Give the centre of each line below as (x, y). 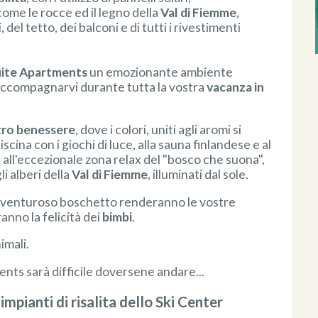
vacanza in (236, 87)
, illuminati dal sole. (198, 175)
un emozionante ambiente (160, 72)
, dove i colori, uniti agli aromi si (159, 130)
